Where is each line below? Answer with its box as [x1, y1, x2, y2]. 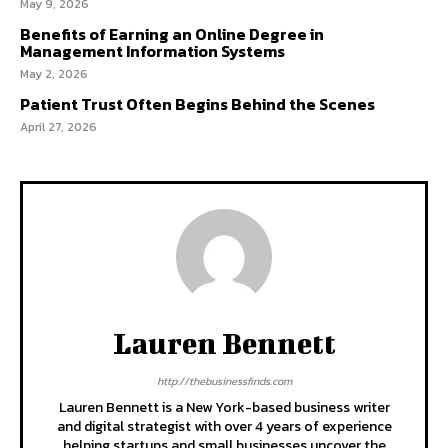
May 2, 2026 [20, 65, 88, 83]
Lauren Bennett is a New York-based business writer [58, 397, 390, 418]
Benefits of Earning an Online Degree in [20, 22, 324, 46]
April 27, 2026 [20, 118, 97, 136]
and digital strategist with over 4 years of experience [56, 416, 392, 437]
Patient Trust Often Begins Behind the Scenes [20, 92, 375, 116]
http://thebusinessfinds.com [156, 373, 292, 389]
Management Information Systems [20, 39, 285, 63]
